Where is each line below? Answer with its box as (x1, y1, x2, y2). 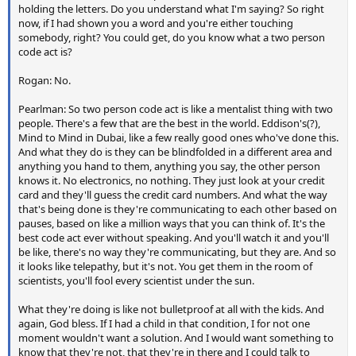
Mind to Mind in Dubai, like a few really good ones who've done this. (18, 130, 339, 145)
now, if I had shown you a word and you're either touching (18, 16, 293, 31)
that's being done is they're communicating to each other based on (18, 202, 337, 217)
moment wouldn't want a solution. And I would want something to (18, 331, 334, 346)
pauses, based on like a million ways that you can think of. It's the (18, 216, 325, 231)
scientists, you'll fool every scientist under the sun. (18, 273, 254, 288)
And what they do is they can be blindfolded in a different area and (18, 145, 332, 160)
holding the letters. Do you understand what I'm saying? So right (18, 2, 324, 17)
